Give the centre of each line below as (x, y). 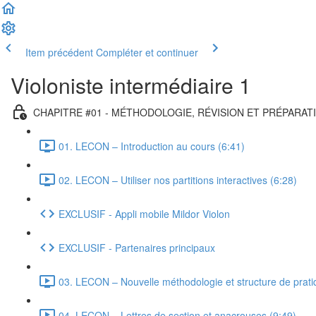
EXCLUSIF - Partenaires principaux (137, 247)
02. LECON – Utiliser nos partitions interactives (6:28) (178, 180)
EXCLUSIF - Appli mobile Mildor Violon (144, 213)
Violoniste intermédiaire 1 (131, 85)
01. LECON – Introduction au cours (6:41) (152, 146)
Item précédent (59, 52)
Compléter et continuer (147, 52)
